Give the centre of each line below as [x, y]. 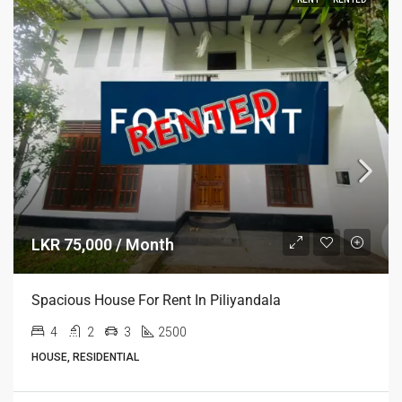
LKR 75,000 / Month [103, 245]
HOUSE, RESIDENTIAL [85, 357]
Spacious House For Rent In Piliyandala [156, 300]
